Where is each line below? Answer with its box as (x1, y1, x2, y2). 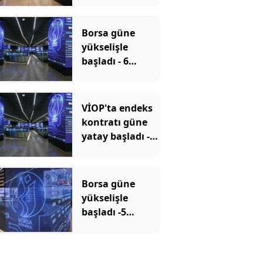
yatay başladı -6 (81, 130, 155, 143)
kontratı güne (81, 116, 147, 129)
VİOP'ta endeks (81, 102, 153, 115)
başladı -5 (81, 205, 126, 218)
